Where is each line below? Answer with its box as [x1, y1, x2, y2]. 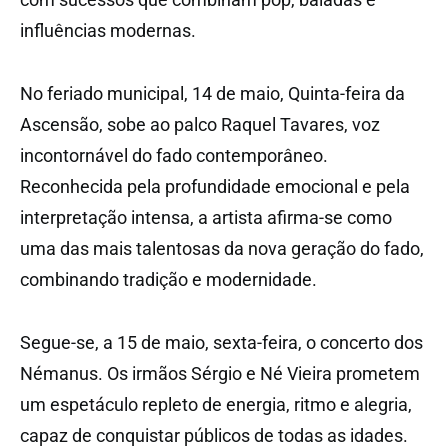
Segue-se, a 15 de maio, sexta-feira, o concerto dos [20, 331, 423, 353]
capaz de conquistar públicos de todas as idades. [20, 424, 408, 446]
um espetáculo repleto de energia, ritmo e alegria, [20, 393, 412, 415]
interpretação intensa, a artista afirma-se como [20, 206, 392, 228]
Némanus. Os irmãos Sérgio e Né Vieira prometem [20, 362, 420, 384]
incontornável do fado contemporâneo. [20, 144, 328, 166]
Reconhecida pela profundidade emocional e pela [20, 175, 410, 197]
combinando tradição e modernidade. [20, 268, 317, 290]
